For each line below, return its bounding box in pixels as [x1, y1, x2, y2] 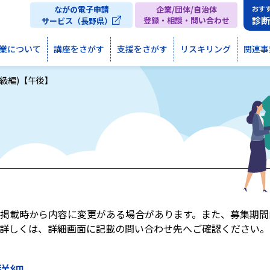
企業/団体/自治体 [155, 4, 217, 15]
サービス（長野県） [42, 15, 112, 27]
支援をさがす [117, 43, 168, 55]
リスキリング [180, 43, 231, 55]
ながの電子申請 [54, 4, 109, 15]
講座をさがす [54, 43, 104, 55]
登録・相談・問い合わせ [143, 14, 230, 26]
